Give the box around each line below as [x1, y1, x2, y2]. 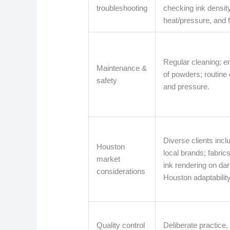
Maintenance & [97, 64, 147, 73]
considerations [97, 167, 146, 176]
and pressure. [163, 82, 210, 91]
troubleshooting [97, 4, 148, 13]
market [97, 155, 121, 164]
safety [97, 76, 118, 85]
